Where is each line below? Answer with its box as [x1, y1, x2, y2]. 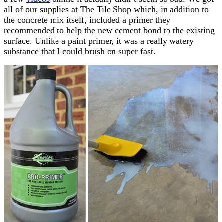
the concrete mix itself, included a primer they [4, 14, 170, 25]
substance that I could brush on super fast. [4, 46, 156, 56]
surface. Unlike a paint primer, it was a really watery [4, 35, 194, 46]
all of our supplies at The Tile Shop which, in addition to [4, 4, 209, 14]
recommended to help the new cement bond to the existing [4, 25, 215, 35]
